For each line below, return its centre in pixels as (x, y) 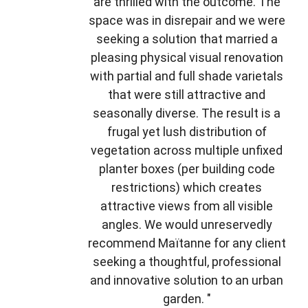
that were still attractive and (187, 95)
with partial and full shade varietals (187, 76)
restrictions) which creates (187, 188)
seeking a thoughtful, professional (187, 262)
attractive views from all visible (187, 206)
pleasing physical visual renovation (187, 58)
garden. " (187, 299)
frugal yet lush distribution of (187, 132)
